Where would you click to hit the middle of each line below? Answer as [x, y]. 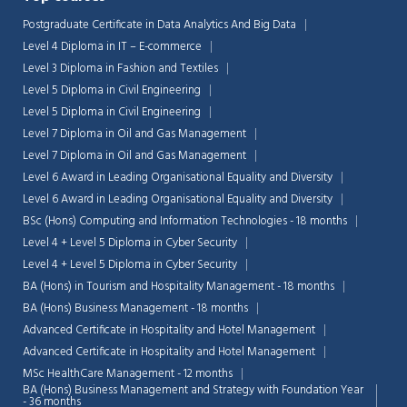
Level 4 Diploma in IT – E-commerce [112, 47]
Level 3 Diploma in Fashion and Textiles [120, 69]
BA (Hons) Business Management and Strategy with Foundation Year [193, 391]
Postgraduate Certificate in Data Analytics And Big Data [159, 25]
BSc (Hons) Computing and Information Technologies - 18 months [185, 222]
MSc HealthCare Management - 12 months [128, 374]
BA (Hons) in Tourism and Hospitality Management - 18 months [179, 287]
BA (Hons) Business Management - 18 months [135, 309]
